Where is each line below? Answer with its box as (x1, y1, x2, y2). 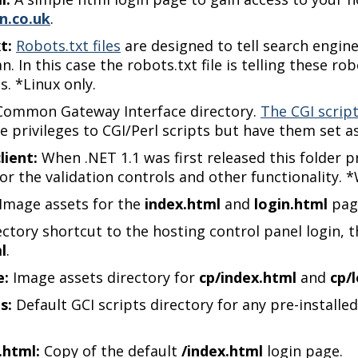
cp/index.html (199, 268, 296, 287)
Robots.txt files (16, 36, 121, 55)
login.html (254, 194, 328, 213)
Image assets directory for (9, 268, 199, 287)
